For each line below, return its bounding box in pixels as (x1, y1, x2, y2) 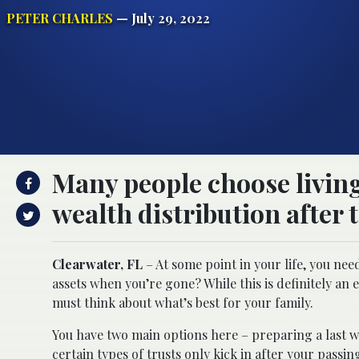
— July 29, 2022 (113, 9, 210, 26)
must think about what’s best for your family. (52, 293, 313, 311)
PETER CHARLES (6, 9, 113, 26)
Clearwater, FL (52, 255, 143, 272)
